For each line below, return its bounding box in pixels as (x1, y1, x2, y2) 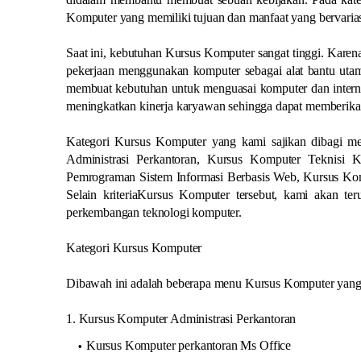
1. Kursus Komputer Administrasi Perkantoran (66, 311, 297, 326)
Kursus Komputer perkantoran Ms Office (85, 338, 292, 352)
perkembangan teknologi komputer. (66, 205, 243, 219)
